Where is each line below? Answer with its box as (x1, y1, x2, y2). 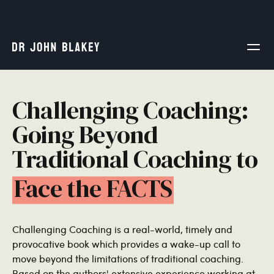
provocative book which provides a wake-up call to (12, 237, 240, 250)
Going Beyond (12, 118, 158, 151)
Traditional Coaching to (12, 143, 258, 176)
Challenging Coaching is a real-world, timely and (12, 223, 232, 235)
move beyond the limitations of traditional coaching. (12, 252, 243, 265)
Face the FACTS (14, 172, 172, 205)
